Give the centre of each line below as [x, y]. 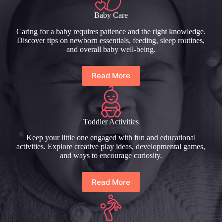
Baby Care [111, 15]
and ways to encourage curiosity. [111, 156]
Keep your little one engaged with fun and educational [111, 138]
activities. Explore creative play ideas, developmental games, [111, 147]
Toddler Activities [111, 121]
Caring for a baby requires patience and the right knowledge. [111, 31]
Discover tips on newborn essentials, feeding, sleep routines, [111, 40]
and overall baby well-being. [111, 49]
